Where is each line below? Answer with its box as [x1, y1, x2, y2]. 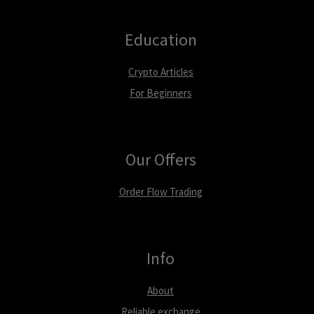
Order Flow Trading [118, 184, 203, 198]
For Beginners [129, 86, 192, 100]
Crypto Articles [128, 64, 193, 78]
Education [124, 28, 197, 50]
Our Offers [125, 148, 196, 170]
